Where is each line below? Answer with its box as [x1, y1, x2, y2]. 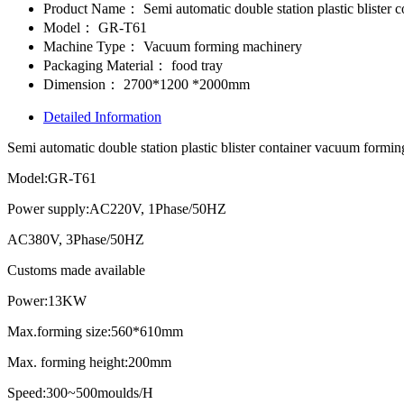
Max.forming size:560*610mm [7, 323, 183, 339]
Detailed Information [43, 108, 161, 124]
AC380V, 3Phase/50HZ [7, 231, 144, 247]
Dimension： [43, 76, 120, 92]
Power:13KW [7, 292, 87, 308]
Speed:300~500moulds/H [7, 384, 153, 400]
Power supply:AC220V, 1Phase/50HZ [7, 200, 226, 216]
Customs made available [7, 262, 145, 278]
